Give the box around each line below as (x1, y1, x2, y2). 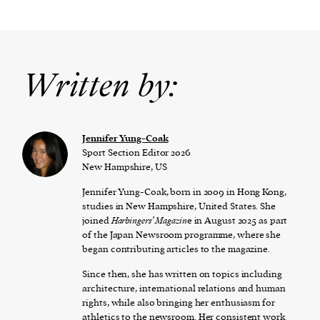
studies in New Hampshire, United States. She (82, 199, 276, 212)
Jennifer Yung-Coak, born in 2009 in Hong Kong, (82, 185, 286, 198)
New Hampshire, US (82, 160, 167, 173)
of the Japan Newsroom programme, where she (82, 228, 281, 241)
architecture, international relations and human (82, 281, 286, 294)
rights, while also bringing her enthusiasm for (82, 296, 275, 309)
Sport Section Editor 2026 (82, 146, 191, 159)
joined (82, 214, 111, 226)
